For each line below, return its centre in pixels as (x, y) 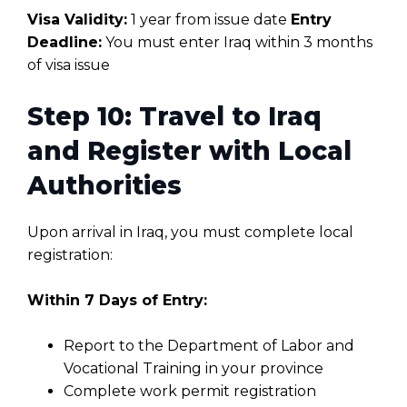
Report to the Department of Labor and (209, 346)
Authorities (104, 186)
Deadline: (65, 43)
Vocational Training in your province (194, 369)
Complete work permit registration (190, 392)
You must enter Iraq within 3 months (237, 43)
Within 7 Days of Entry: (117, 301)
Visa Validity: (77, 20)
